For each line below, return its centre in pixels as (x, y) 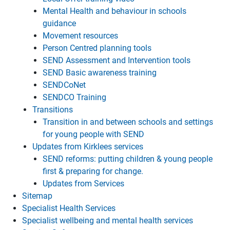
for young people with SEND (93, 134)
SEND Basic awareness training (100, 73)
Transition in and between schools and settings (128, 122)
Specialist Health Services (69, 208)
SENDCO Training (74, 97)
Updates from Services (83, 184)
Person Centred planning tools (97, 48)
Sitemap (37, 196)
